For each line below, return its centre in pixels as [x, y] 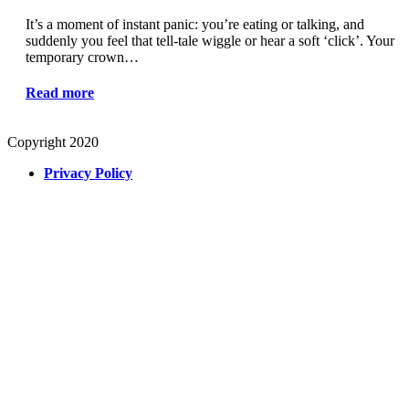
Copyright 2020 [53, 142]
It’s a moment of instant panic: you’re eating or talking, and [195, 24]
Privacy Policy [88, 173]
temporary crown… [82, 57]
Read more [60, 92]
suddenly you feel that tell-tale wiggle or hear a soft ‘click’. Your [210, 40]
